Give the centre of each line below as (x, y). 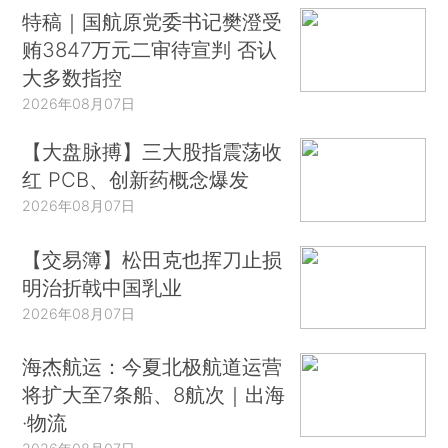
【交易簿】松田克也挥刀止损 (152, 259)
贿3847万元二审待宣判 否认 (150, 50)
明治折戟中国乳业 (102, 287)
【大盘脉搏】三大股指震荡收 (152, 152)
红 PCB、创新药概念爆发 (136, 180)
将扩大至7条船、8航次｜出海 (154, 395)
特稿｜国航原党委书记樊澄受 (152, 22)
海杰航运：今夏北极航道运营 (152, 367)
